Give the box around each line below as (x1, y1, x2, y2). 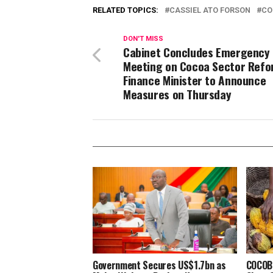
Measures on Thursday (123, 85, 232, 103)
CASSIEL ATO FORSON (169, 5, 250, 15)
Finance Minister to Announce (123, 71, 266, 89)
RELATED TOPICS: (93, 5, 158, 15)
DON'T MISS (123, 35, 163, 43)
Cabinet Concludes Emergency (123, 43, 270, 61)
